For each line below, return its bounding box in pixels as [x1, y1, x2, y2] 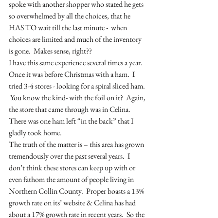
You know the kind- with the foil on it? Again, [9, 92, 147, 103]
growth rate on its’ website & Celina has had [9, 198, 139, 208]
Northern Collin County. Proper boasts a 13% [9, 186, 145, 197]
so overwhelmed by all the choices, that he [9, 11, 132, 21]
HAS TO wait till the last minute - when [9, 22, 128, 33]
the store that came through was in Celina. [9, 104, 133, 115]
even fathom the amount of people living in [9, 174, 135, 185]
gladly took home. [9, 127, 65, 138]
